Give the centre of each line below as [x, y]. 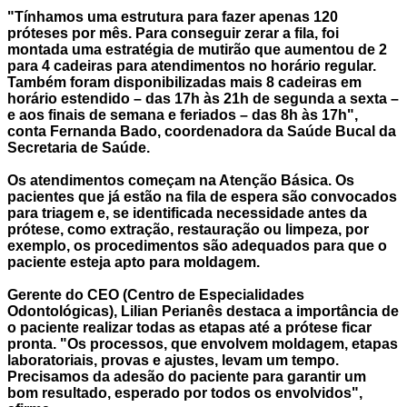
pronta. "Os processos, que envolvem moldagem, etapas [203, 344]
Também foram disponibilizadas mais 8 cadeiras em [184, 83]
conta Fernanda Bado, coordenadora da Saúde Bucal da [202, 132]
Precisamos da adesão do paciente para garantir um [187, 377]
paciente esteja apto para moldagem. [134, 263]
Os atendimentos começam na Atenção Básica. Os [181, 181]
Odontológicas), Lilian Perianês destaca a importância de [203, 312]
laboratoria [45, 361]
